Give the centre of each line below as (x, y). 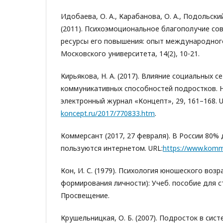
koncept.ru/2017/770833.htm (108, 113)
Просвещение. (85, 195)
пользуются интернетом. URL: (112, 148)
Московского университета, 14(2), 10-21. (130, 54)
